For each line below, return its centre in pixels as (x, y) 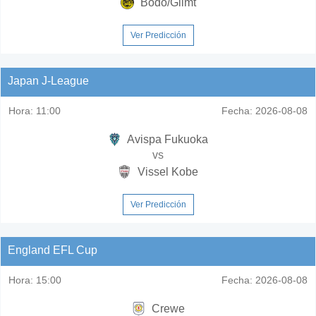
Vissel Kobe (166, 172)
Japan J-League (48, 81)
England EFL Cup (53, 250)
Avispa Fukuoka (166, 139)
